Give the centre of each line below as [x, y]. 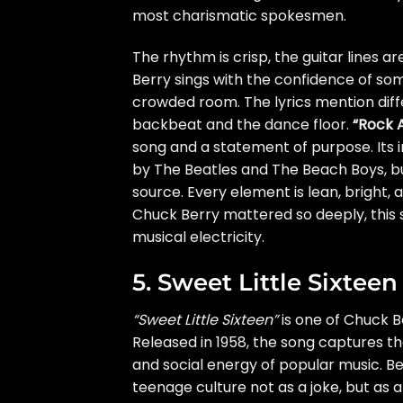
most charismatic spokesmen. [239, 16]
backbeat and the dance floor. [242, 124]
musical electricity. [198, 237]
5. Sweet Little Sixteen [265, 282]
